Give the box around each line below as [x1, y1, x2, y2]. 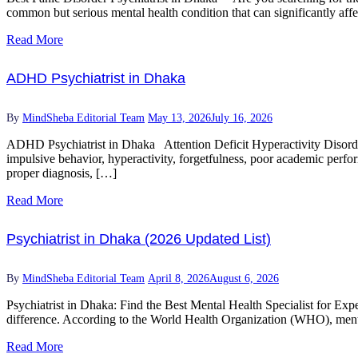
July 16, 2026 [211, 112, 272, 125]
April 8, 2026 [148, 272, 209, 285]
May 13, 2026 [148, 112, 211, 125]
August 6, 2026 [209, 272, 279, 285]
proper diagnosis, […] [6, 166, 117, 181]
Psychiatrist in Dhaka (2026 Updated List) [6, 231, 271, 248]
